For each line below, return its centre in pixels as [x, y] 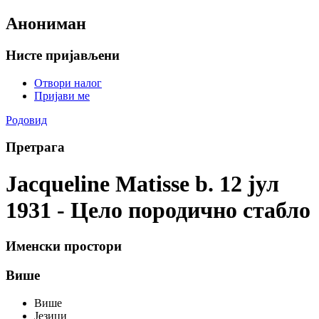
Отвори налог [68, 83]
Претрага [35, 147]
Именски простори [64, 246]
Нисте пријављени [63, 55]
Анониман [46, 23]
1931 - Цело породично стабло [158, 210]
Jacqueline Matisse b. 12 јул [142, 183]
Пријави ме [62, 95]
